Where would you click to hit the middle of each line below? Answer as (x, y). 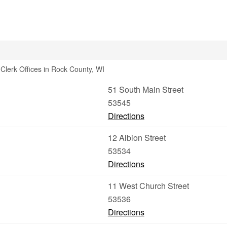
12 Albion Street (137, 138)
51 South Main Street (145, 89)
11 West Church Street (148, 186)
